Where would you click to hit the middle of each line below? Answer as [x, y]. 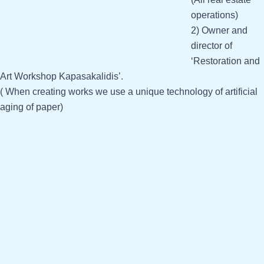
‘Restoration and [225, 61]
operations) [214, 15]
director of [212, 46]
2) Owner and [219, 30]
